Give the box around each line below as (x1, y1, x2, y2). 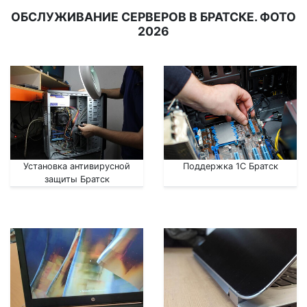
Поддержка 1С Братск (182, 161, 278, 172)
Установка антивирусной (23, 161, 130, 172)
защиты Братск (44, 174, 110, 185)
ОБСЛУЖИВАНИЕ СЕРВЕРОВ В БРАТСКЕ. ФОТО (11, 10, 296, 25)
